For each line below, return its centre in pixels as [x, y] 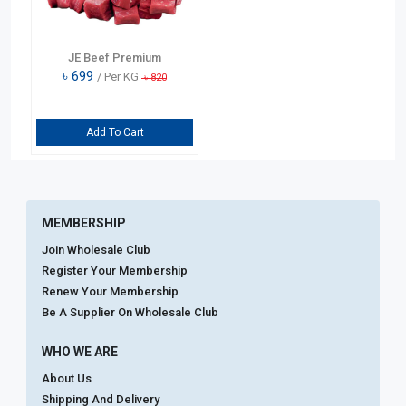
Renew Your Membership [110, 291]
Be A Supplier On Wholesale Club [130, 312]
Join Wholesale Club [96, 249]
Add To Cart [115, 132]
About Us [67, 378]
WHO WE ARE [80, 351]
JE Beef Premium [115, 57]
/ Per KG [118, 76]
